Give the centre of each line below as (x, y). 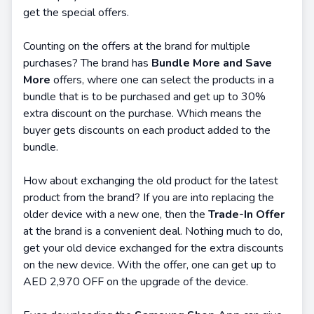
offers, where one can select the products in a (162, 80)
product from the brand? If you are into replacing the (149, 198)
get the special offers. (76, 13)
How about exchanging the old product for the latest (151, 181)
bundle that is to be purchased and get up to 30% (144, 97)
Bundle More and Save (212, 63)
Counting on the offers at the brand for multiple (137, 46)
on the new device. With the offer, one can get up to (150, 265)
